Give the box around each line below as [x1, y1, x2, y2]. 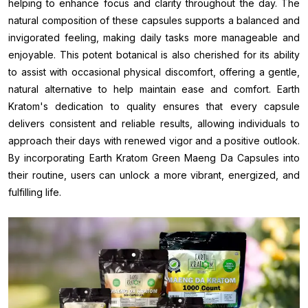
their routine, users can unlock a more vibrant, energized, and [8, 169, 300, 181]
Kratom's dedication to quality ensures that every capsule [8, 100, 300, 112]
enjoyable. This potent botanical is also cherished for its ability [8, 49, 300, 60]
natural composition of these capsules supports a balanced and [8, 14, 300, 26]
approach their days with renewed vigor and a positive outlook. [8, 135, 300, 146]
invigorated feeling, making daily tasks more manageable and [8, 32, 300, 43]
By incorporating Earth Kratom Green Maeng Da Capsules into [8, 152, 300, 164]
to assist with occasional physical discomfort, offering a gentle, [8, 66, 300, 78]
